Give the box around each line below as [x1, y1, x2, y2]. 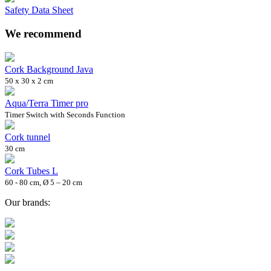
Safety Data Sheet [5, 5, 73, 16]
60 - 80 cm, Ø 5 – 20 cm [5, 177, 82, 187]
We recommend [5, 27, 82, 41]
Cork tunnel [5, 131, 50, 142]
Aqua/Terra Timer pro [5, 97, 88, 108]
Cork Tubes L [5, 165, 58, 176]
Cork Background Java [5, 64, 93, 74]
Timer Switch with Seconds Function [5, 109, 125, 119]
